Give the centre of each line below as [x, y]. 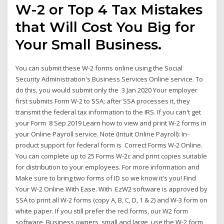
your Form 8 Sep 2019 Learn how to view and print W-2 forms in [111, 123]
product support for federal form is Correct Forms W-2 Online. [109, 145]
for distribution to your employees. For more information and [108, 167]
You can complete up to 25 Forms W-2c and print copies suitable [111, 156]
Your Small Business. [89, 44]
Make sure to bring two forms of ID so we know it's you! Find [106, 178]
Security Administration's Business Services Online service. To [109, 79]
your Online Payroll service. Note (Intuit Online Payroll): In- [102, 134]
